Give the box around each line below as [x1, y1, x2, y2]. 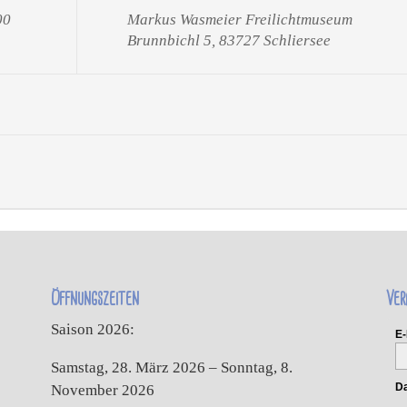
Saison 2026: [50, 321, 134, 339]
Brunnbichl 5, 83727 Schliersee [127, 31, 332, 49]
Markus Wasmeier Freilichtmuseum [127, 10, 353, 28]
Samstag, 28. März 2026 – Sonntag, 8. [50, 359, 293, 377]
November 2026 [50, 382, 154, 400]
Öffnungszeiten [50, 289, 139, 310]
